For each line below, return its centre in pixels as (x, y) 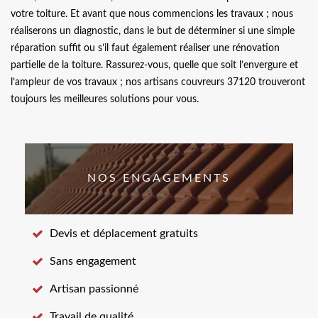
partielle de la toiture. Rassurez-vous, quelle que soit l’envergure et (154, 65)
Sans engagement (93, 261)
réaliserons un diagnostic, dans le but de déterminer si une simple (153, 31)
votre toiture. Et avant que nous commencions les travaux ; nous (152, 14)
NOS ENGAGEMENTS (159, 178)
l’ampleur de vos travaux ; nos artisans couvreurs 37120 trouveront (158, 82)
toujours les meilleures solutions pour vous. (105, 99)
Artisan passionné (94, 289)
